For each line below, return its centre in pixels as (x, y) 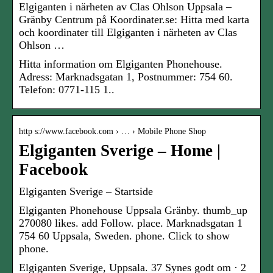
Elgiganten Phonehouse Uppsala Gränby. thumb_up (133, 211)
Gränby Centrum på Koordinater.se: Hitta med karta (134, 20)
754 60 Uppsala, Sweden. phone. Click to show (124, 236)
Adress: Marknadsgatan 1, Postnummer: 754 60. (126, 77)
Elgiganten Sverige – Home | (120, 151)
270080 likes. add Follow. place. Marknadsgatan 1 (131, 223)
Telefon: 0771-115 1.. (67, 90)
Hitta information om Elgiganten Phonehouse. (121, 64)
